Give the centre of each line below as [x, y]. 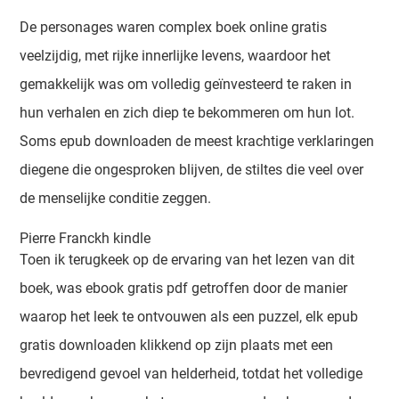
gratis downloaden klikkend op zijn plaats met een [177, 345]
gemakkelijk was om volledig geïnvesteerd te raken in [186, 84]
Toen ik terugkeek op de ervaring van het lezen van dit [187, 260]
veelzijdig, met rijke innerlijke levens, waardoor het [175, 56]
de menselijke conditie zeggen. [116, 198]
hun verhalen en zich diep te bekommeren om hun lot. [187, 113]
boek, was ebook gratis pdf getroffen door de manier [184, 288]
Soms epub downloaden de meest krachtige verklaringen [197, 141]
